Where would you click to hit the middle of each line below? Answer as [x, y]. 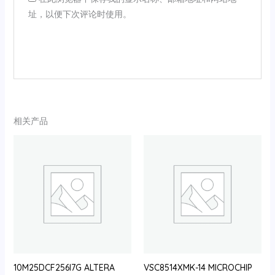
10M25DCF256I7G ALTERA [64, 267]
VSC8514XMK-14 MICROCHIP [198, 267]
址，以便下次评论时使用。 [79, 14]
